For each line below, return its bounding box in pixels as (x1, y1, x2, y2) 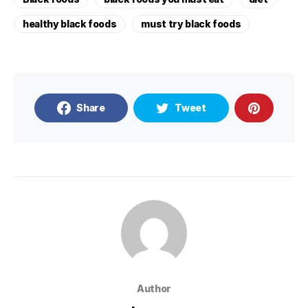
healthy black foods (23, 18, 117, 30)
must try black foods (141, 18, 241, 30)
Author (137, 283, 171, 295)
